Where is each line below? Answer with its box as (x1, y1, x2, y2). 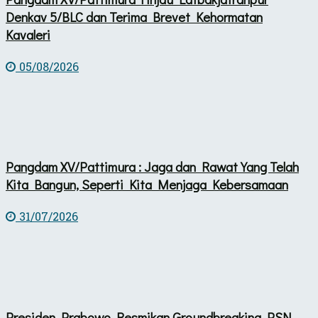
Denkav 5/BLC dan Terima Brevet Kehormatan (6, 7, 263, 26)
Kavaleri (6, 25, 50, 43)
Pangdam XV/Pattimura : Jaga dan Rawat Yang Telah (6, 158, 299, 176)
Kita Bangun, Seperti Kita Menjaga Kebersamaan (6, 175, 288, 194)
